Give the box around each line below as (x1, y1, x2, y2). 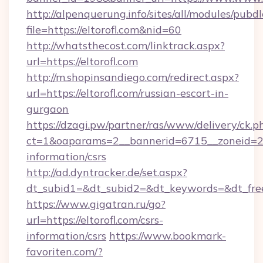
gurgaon (26, 102, 69, 116)
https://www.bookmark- (109, 229, 226, 242)
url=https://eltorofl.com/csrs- (26, 213, 163, 227)
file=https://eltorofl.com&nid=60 (26, 23, 181, 36)
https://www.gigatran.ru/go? (26, 197, 166, 211)
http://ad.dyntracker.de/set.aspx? (26, 166, 187, 179)
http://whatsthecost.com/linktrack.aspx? (26, 39, 225, 52)
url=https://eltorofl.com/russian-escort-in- (26, 86, 228, 100)
